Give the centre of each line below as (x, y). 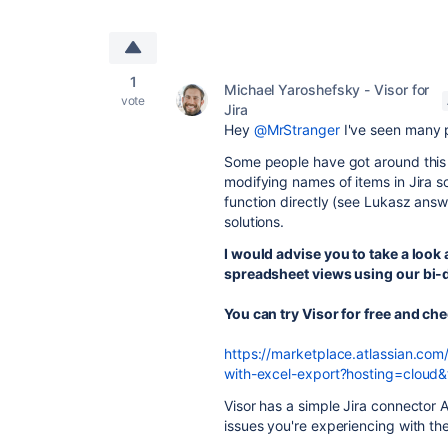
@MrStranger (296, 129)
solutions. (254, 221)
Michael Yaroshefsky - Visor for (327, 89)
